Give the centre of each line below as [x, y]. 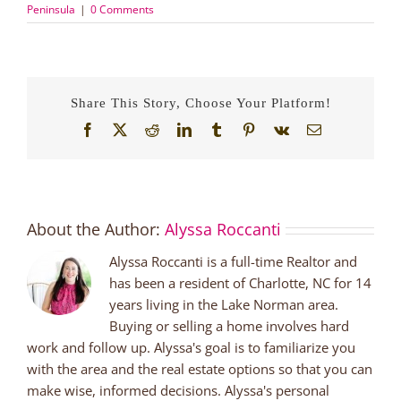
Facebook [121, 129]
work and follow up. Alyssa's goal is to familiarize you [191, 348]
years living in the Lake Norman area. [224, 305]
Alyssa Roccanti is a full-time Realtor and [233, 262]
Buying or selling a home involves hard [229, 326]
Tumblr [243, 129]
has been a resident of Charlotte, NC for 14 [240, 283]
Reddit [177, 129]
